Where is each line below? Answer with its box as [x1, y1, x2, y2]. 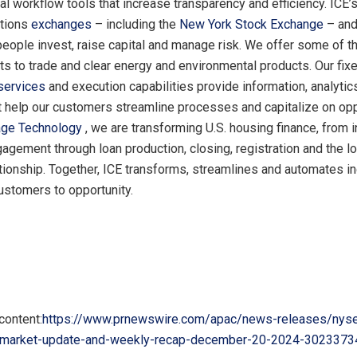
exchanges [31, 16, 95, 32]
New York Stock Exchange [179, 16, 327, 32]
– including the [95, 16, 179, 32]
